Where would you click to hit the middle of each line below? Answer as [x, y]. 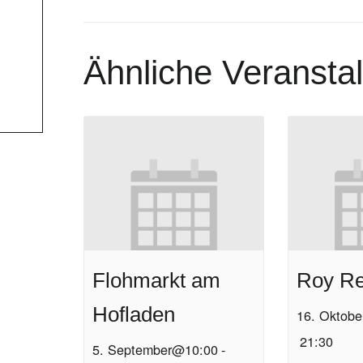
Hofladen [134, 315]
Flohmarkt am [156, 281]
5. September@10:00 [155, 350]
